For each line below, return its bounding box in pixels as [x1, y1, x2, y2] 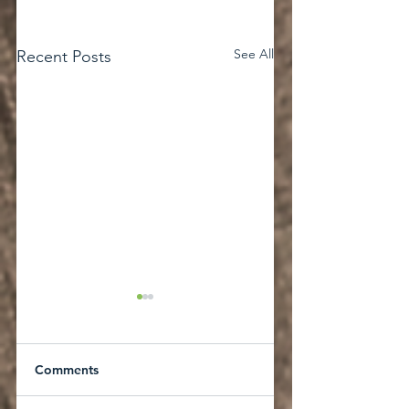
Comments [35, 361, 99, 378]
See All [234, 46, 274, 62]
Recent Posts [16, 47, 111, 67]
